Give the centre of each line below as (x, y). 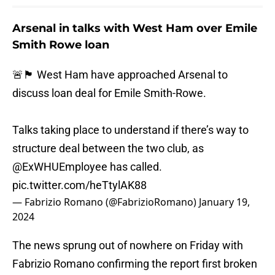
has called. (135, 167)
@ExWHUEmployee (60, 167)
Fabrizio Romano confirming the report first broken (135, 264)
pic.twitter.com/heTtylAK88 (79, 185)
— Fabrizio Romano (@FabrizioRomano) (106, 202)
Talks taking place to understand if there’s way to (130, 130)
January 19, (224, 202)
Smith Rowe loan (61, 45)
